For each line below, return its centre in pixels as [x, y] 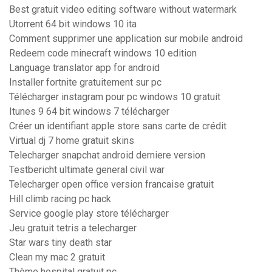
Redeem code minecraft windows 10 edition [103, 53]
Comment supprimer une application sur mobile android [126, 39]
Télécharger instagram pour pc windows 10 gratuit [115, 97]
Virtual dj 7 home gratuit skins [72, 141]
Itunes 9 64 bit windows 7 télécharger [89, 112]
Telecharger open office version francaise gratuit [111, 185]
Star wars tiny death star [60, 243]
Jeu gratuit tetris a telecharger [73, 228]
